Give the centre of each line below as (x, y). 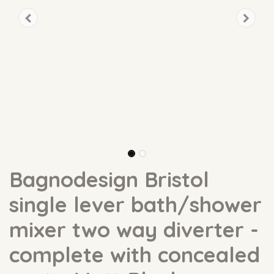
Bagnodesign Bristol (109, 180)
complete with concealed (135, 255)
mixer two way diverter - (134, 230)
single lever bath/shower (135, 205)
